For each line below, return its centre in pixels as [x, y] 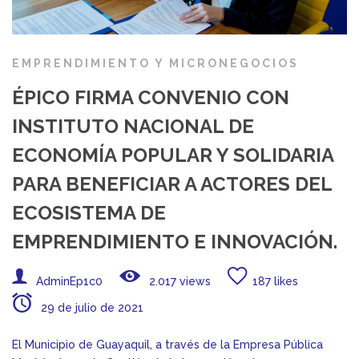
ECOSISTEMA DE [89, 212]
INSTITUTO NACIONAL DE [133, 126]
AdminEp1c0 [69, 281]
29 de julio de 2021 [91, 307]
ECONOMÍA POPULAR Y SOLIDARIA [173, 155]
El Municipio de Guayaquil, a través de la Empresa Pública [167, 344]
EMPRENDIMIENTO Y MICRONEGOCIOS [155, 63]
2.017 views [178, 281]
